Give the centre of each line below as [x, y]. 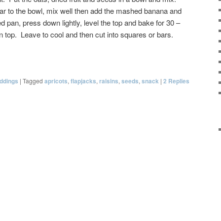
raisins [109, 81]
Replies [178, 81]
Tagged [33, 81]
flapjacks [83, 81]
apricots [56, 81]
